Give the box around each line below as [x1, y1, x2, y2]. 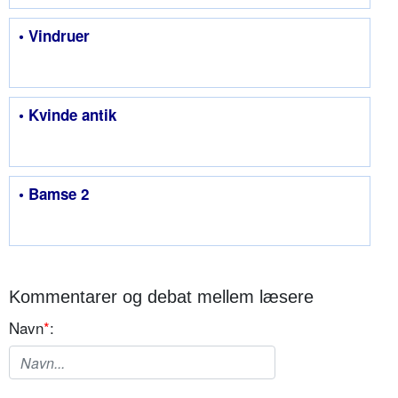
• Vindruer [19, 25, 90, 47]
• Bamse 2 [19, 183, 89, 205]
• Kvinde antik [19, 104, 116, 126]
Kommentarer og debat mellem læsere [9, 287, 314, 307]
